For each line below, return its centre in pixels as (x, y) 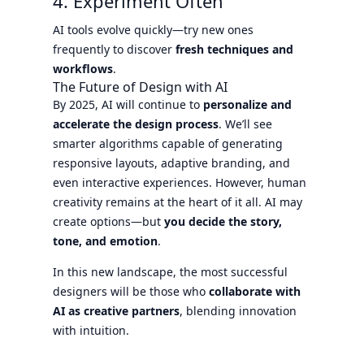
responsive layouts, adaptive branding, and (171, 162)
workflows (82, 68)
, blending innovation (238, 310)
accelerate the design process (135, 123)
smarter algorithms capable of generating (167, 143)
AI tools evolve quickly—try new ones (153, 29)
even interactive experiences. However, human (179, 182)
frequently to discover (114, 49)
